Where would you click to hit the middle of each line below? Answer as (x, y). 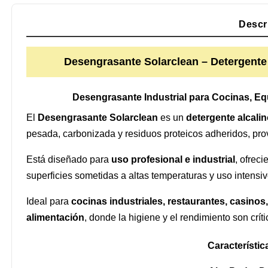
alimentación (55, 217)
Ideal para (49, 201)
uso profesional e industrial (173, 159)
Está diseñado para (69, 159)
